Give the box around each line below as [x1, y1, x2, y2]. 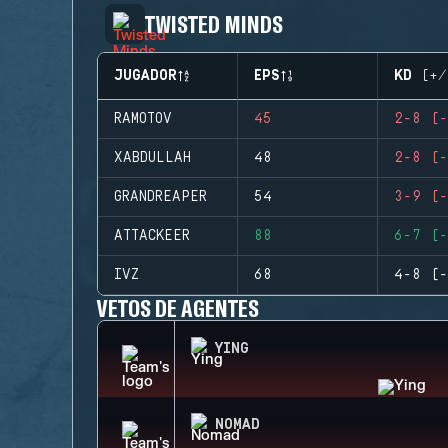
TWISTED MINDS [145, 9, 283, 38]
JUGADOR [114, 68, 177, 84]
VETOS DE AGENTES [97, 293, 260, 322]
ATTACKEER [114, 228, 190, 244]
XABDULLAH [114, 150, 191, 166]
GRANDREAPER [114, 189, 207, 205]
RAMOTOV [114, 111, 172, 127]
